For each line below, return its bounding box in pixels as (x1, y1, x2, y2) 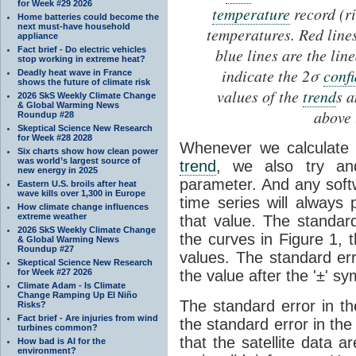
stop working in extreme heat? (17, 53, 145, 64)
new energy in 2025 (17, 164, 98, 175)
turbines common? (17, 322, 98, 332)
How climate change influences (17, 201, 149, 211)
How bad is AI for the (17, 335, 106, 346)
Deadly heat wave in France (17, 67, 132, 77)
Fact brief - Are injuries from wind (17, 312, 158, 323)
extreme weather (17, 211, 87, 221)
